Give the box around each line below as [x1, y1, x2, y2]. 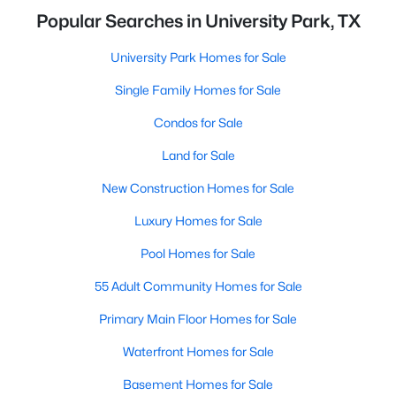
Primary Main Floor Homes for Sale [99, 311, 297, 326]
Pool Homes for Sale [141, 246, 255, 261]
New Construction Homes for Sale [102, 180, 294, 195]
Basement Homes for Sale [123, 377, 273, 392]
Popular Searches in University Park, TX [35, 11, 361, 32]
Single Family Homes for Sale [115, 82, 281, 97]
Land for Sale [161, 148, 235, 163]
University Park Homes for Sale [110, 49, 286, 65]
